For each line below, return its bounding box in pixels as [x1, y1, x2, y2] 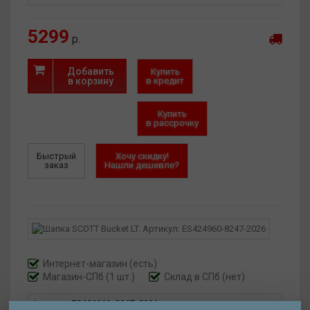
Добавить [67, 66, 114, 77]
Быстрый [37, 151, 76, 161]
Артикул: [32, 298, 71, 309]
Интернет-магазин [43, 258, 129, 269]
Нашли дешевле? [104, 160, 179, 170]
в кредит [146, 75, 184, 86]
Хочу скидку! [115, 151, 169, 161]
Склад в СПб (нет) [164, 271, 245, 282]
